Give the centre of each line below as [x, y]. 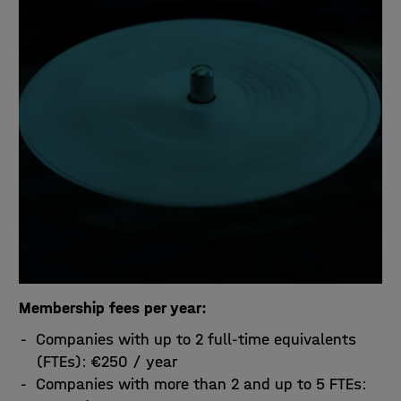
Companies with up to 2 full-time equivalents [196, 339]
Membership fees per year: [112, 308]
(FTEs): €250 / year [107, 362]
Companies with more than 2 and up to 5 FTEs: [201, 384]
